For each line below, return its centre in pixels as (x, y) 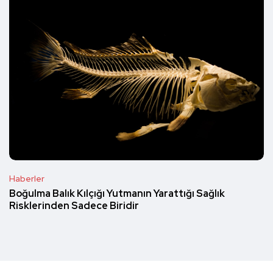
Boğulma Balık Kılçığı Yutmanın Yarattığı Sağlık (117, 194)
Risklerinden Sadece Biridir (74, 206)
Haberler (27, 179)
